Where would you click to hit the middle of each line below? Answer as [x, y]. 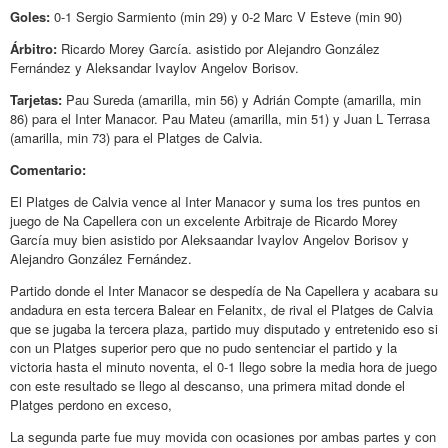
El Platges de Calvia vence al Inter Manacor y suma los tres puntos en [215, 201]
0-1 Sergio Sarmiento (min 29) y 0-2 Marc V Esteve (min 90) [228, 16]
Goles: [32, 16]
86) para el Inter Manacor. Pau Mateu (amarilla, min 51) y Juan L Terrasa [220, 118]
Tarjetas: [36, 99]
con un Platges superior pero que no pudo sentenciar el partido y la [203, 347]
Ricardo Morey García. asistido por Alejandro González [220, 48]
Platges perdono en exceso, [91, 404]
